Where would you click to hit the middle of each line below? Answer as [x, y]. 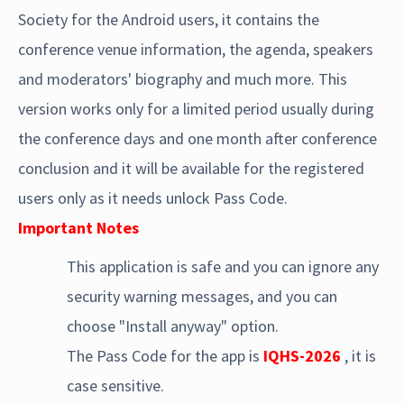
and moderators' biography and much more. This [183, 79]
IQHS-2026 [302, 356]
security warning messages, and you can [202, 296]
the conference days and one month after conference [197, 138]
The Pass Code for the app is [165, 356]
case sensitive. [115, 386]
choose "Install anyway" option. [173, 326]
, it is [358, 356]
